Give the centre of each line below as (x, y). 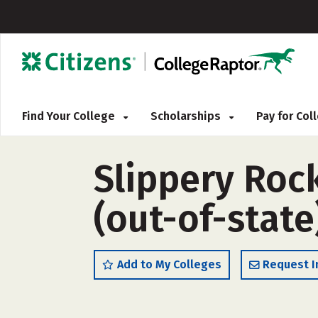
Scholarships (187, 116)
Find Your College (70, 116)
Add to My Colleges (169, 264)
